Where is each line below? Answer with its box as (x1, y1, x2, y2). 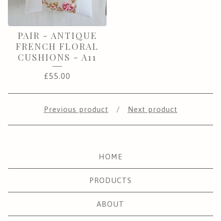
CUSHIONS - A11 (18, 51, 97, 63)
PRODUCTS (89, 176, 132, 184)
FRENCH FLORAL (16, 40, 99, 52)
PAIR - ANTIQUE (17, 29, 97, 41)
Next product (127, 105, 178, 113)
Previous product (43, 105, 109, 113)
